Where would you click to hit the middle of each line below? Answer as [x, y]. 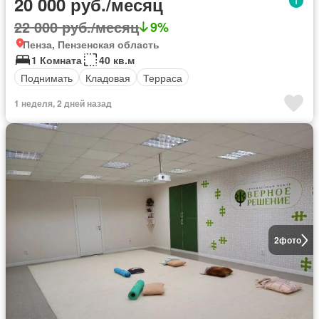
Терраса [163, 77]
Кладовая [108, 77]
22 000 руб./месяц [77, 27]
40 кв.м [117, 60]
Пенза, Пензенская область [91, 44]
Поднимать [47, 77]
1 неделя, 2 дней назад [63, 103]
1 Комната [57, 60]
